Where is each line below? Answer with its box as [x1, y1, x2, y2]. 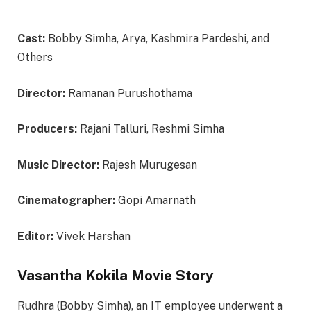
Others [17, 51, 53, 65]
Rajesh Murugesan [99, 158, 197, 171]
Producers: [17, 122, 77, 136]
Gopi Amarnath [115, 194, 196, 208]
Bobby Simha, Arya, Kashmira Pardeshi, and [45, 32, 269, 46]
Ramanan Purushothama [65, 86, 192, 100]
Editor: [17, 229, 53, 243]
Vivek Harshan [53, 229, 131, 243]
